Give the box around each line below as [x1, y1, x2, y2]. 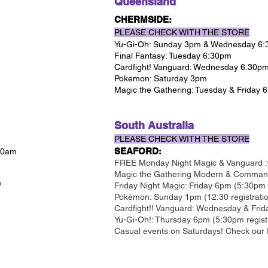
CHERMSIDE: [114, 14, 172, 25]
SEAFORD [114, 146, 159, 156]
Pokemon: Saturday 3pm [114, 74, 207, 83]
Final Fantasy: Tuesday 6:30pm [114, 51, 232, 60]
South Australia [114, 119, 194, 132]
